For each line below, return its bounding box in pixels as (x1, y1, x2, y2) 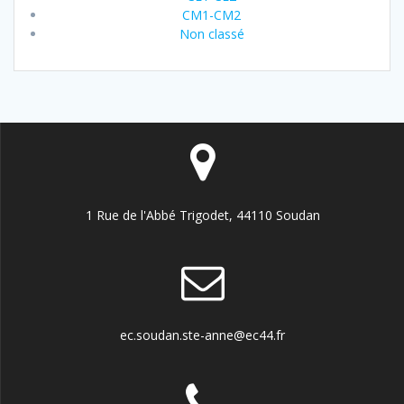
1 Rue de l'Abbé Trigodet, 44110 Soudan (85, 207, 320, 224)
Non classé (179, 24, 244, 42)
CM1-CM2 (182, 5, 241, 23)
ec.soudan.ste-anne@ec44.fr (120, 326, 285, 344)
